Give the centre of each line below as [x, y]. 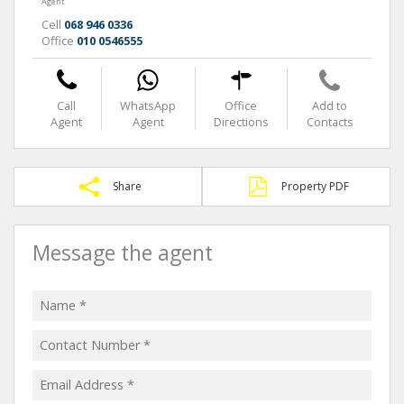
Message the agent [123, 252]
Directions [241, 121]
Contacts [330, 121]
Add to [330, 105]
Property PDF [315, 186]
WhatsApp [148, 105]
